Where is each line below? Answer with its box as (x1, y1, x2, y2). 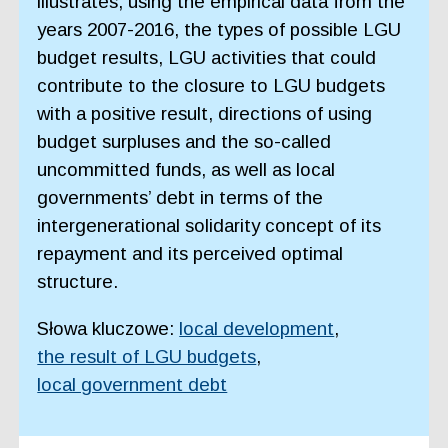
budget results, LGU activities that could (37, 46, 377, 68)
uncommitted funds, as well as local (37, 158, 336, 180)
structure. (37, 270, 119, 292)
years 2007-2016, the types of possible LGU (37, 18, 402, 40)
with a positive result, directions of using (37, 102, 373, 124)
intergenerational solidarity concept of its (37, 214, 382, 236)
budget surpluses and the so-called (37, 130, 332, 152)
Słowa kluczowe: (37, 317, 175, 339)
